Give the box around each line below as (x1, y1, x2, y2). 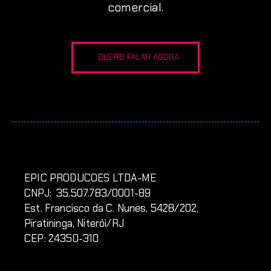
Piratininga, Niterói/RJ (24, 217, 124, 230)
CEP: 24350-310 (24, 232, 99, 246)
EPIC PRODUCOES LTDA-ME (24, 171, 156, 185)
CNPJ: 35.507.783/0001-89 (24, 186, 151, 200)
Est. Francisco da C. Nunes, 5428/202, (24, 201, 199, 215)
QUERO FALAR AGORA (97, 51, 180, 63)
